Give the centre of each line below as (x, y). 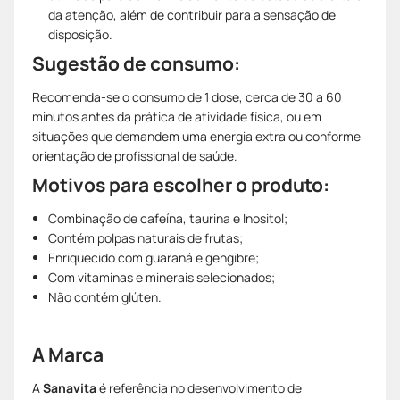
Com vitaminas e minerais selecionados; (162, 277)
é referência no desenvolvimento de (199, 387)
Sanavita (70, 387)
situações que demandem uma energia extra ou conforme (196, 136)
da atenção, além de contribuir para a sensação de (192, 14)
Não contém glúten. (105, 296)
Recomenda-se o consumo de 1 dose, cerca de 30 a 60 (187, 96)
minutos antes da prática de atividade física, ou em (177, 116)
